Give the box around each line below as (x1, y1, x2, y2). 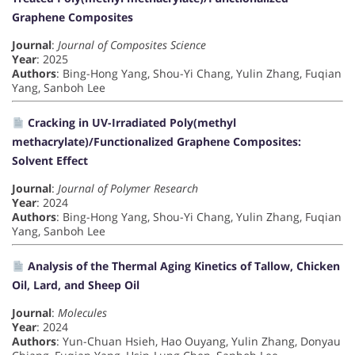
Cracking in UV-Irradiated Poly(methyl (24, 115, 236, 131)
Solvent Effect (12, 153, 88, 169)
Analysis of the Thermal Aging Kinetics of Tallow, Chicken (24, 258, 340, 274)
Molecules (58, 305, 107, 321)
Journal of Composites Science (58, 37, 206, 53)
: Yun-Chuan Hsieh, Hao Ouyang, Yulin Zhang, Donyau (56, 334, 341, 349)
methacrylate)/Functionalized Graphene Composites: (12, 134, 301, 150)
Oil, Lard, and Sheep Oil (12, 277, 139, 293)
